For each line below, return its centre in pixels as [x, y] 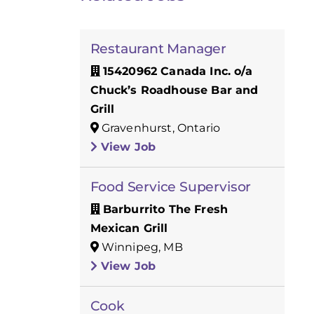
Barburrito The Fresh [165, 209]
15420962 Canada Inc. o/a [177, 71]
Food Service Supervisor [171, 186]
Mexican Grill [129, 228]
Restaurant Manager [158, 48]
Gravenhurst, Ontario [159, 128]
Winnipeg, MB [141, 247]
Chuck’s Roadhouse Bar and [174, 90]
